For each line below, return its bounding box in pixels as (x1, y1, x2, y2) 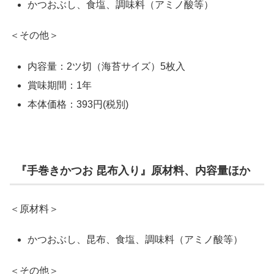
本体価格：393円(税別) (28, 99, 129, 110)
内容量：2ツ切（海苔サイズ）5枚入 (28, 61, 186, 72)
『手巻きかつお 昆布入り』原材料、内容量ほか (16, 164, 250, 177)
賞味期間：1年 (28, 80, 92, 91)
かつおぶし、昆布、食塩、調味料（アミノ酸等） (28, 234, 243, 245)
